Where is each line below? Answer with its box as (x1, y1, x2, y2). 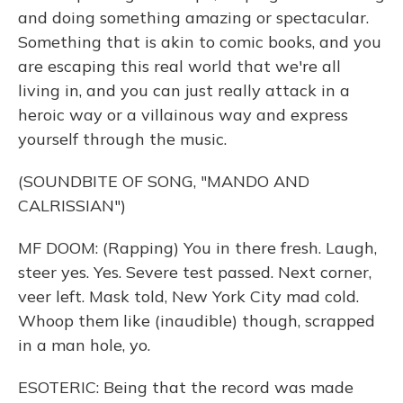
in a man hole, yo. (18, 335, 150, 355)
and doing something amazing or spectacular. (18, 7, 369, 28)
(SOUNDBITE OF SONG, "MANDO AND (18, 171, 309, 192)
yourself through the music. (18, 129, 227, 149)
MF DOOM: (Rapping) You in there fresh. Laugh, (18, 237, 377, 258)
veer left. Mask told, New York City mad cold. (18, 286, 359, 307)
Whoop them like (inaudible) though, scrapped (18, 310, 375, 331)
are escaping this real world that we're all (18, 56, 341, 76)
